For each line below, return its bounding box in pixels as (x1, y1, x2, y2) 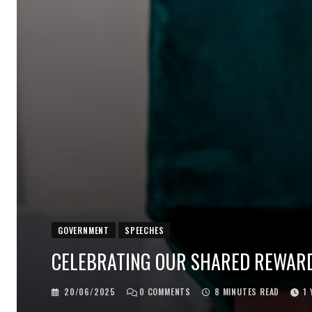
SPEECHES (125, 224, 164, 237)
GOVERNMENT (58, 224, 109, 237)
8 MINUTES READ (214, 286, 280, 298)
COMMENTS (144, 286, 192, 298)
